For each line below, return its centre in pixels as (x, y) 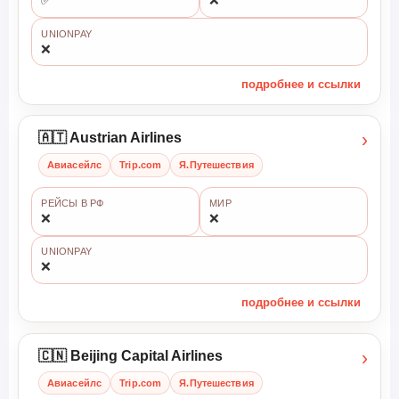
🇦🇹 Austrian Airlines (110, 138)
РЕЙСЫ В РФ (73, 204)
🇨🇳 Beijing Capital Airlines (130, 356)
